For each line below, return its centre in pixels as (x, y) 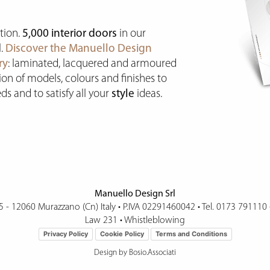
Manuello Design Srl (135, 194)
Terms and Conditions (191, 234)
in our (132, 34)
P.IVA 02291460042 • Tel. (168, 208)
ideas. (149, 94)
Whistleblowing (155, 221)
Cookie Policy (122, 234)
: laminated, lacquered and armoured (93, 64)
